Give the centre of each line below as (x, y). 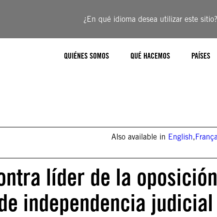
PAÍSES (201, 56)
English (181, 137)
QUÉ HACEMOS (150, 56)
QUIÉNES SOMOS (86, 56)
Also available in (140, 137)
